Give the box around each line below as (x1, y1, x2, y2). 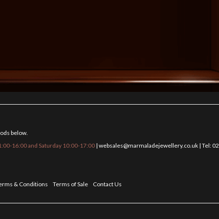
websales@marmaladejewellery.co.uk (99, 142, 198, 149)
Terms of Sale (53, 180, 88, 188)
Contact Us (93, 180, 122, 188)
